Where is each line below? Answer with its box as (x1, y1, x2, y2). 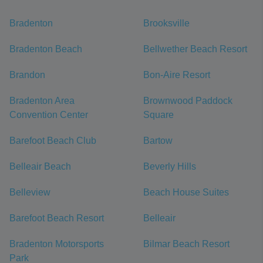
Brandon (9, 70, 45, 80)
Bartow (143, 136, 173, 146)
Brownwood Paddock (143, 96, 232, 106)
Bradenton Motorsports (9, 239, 104, 249)
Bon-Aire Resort (143, 70, 210, 80)
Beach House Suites (143, 187, 229, 197)
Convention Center (9, 110, 88, 120)
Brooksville (143, 18, 190, 28)
